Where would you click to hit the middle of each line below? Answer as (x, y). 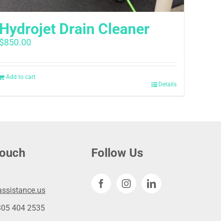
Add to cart (21, 77)
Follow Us (117, 153)
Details (167, 84)
